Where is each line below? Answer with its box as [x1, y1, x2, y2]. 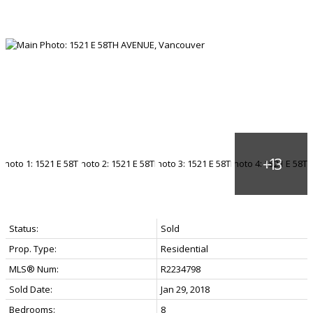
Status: [9, 221, 38, 235]
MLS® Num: [9, 262, 59, 275]
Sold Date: [9, 282, 52, 296]
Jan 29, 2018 [161, 282, 210, 296]
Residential [161, 242, 208, 255]
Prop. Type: [9, 242, 57, 255]
